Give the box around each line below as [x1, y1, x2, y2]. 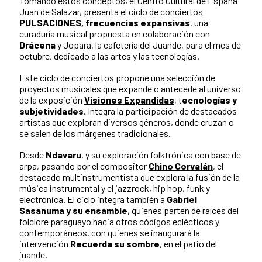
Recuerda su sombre [70, 238, 160, 250]
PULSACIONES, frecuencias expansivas [19, 17, 190, 29]
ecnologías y [182, 94, 237, 106]
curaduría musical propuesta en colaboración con [19, 28, 210, 40]
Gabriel [167, 194, 197, 205]
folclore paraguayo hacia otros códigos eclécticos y [19, 216, 219, 227]
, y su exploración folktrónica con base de [81, 149, 241, 161]
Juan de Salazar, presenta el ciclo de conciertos [19, 6, 203, 18]
